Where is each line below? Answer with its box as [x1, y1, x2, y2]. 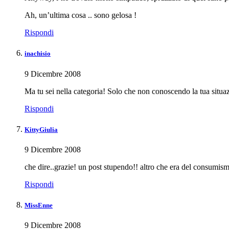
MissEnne [25, 201, 53, 210]
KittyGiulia [25, 125, 58, 133]
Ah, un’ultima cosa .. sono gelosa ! [25, 11, 136, 20]
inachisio [25, 50, 51, 58]
